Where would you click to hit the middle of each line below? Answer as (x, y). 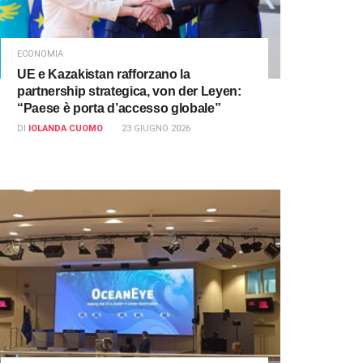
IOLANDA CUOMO (66, 128)
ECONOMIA (40, 53)
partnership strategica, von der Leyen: (129, 91)
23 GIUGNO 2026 (156, 128)
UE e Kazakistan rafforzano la (104, 74)
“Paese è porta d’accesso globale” (119, 108)
